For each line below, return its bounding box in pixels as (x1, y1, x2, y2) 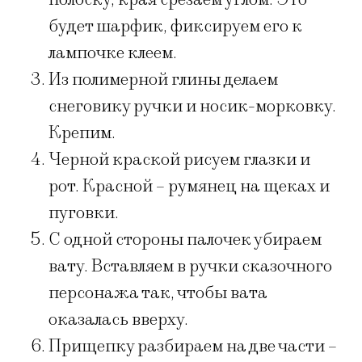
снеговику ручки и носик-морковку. (48, 95, 336, 118)
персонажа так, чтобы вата (48, 282, 267, 305)
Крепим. (48, 122, 116, 145)
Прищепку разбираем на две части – (48, 335, 337, 358)
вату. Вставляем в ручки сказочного (48, 255, 332, 278)
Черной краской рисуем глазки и (48, 149, 310, 171)
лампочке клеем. (48, 42, 177, 65)
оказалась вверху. (48, 309, 188, 331)
